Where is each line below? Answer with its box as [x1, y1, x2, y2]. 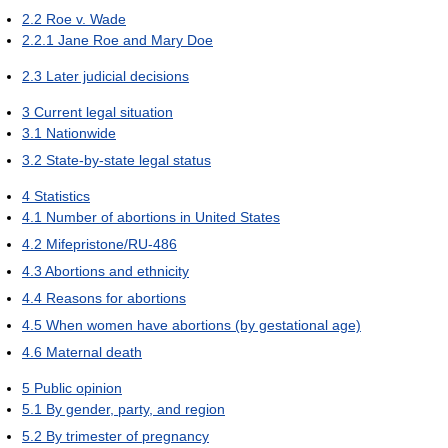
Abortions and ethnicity [45, 263, 189, 279]
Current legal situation [34, 104, 173, 120]
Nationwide [46, 125, 116, 141]
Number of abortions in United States [46, 209, 280, 225]
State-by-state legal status [46, 152, 211, 168]
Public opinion [34, 380, 122, 396]
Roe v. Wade [46, 11, 126, 27]
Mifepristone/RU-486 [46, 236, 177, 252]
